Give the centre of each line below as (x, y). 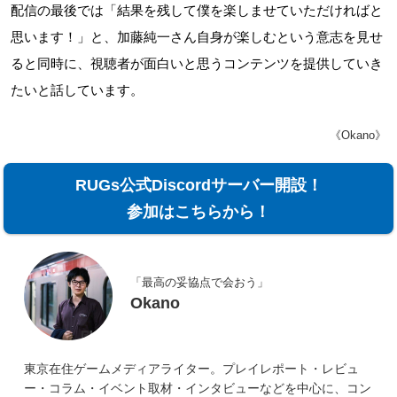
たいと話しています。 (77, 90)
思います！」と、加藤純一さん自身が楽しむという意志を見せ (197, 36)
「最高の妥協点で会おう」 (199, 282)
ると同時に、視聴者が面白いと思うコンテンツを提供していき (197, 63)
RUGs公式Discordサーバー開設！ (198, 185)
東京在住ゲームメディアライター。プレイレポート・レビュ (191, 369)
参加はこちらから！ (198, 211)
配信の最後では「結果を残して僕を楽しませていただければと (197, 10)
